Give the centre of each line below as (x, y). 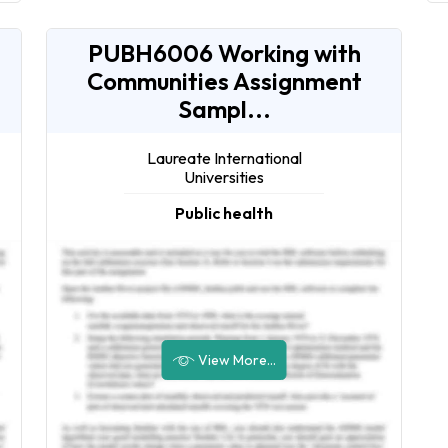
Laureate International (224, 158)
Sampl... (224, 109)
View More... (235, 359)
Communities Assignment (224, 81)
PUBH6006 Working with (224, 53)
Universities (224, 177)
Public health (224, 213)
